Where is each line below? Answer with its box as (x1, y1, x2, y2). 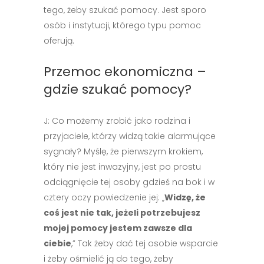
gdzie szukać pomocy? (44, 80, 192, 98)
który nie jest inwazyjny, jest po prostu (44, 161, 201, 173)
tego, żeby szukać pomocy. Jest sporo (44, 4, 206, 16)
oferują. (44, 35, 74, 47)
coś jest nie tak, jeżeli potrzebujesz (44, 207, 200, 219)
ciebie (44, 237, 71, 249)
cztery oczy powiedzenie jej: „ (44, 192, 164, 203)
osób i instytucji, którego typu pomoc (44, 19, 201, 31)
